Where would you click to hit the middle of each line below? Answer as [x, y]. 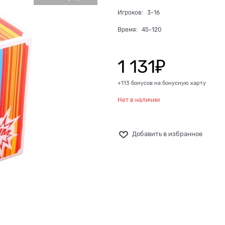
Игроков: [131, 13]
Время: [128, 30]
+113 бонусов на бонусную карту [162, 83]
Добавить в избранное [167, 134]
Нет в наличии [139, 100]
